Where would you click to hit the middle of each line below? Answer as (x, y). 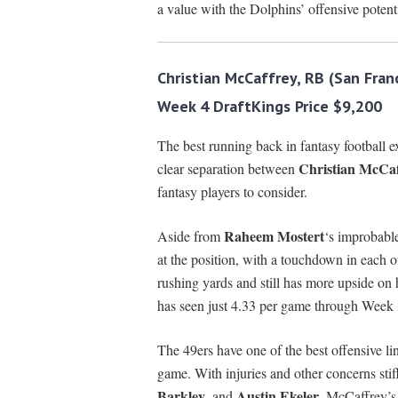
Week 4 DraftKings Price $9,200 (269, 107)
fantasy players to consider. (232, 192)
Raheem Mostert (274, 236)
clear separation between (227, 169)
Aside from (190, 236)
